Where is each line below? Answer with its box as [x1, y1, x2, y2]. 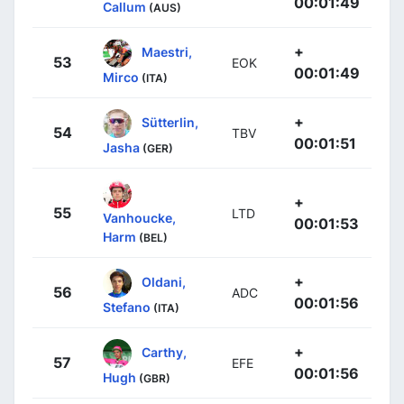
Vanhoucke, [103, 210, 176, 226]
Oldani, [142, 273, 186, 289]
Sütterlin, [142, 114, 198, 130]
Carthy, [142, 344, 187, 360]
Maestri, [142, 43, 192, 60]
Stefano [103, 299, 151, 316]
